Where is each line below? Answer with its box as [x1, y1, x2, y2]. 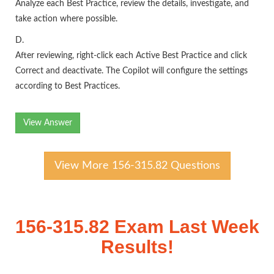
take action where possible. [15, 15, 117, 23]
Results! [100, 237, 174, 257]
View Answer [23, 119, 72, 127]
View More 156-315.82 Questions [54, 160, 220, 171]
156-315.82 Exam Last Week [15, 217, 259, 237]
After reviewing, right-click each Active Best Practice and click [15, 51, 247, 60]
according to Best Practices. [15, 82, 120, 91]
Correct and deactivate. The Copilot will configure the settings [15, 67, 248, 75]
